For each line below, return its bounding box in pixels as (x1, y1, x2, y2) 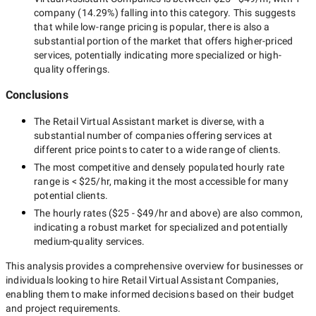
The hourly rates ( (34, 207, 113, 219)
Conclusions (6, 88, 68, 102)
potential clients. (34, 190, 109, 201)
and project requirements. (6, 303, 121, 314)
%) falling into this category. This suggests (107, 7, 296, 18)
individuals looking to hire (6, 274, 121, 286)
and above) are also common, (168, 207, 303, 219)
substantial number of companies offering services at (34, 130, 272, 141)
